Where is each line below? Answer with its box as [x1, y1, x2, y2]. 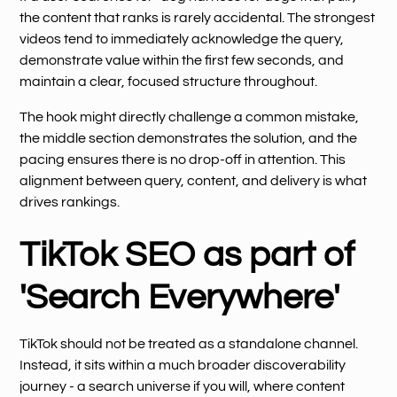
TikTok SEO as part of [19, 236, 355, 273]
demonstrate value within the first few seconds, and [19, 52, 345, 67]
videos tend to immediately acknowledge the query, [19, 31, 345, 46]
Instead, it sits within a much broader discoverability [19, 357, 346, 372]
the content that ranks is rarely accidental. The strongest [19, 10, 376, 25]
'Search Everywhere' [19, 278, 340, 315]
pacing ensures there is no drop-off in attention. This [19, 152, 346, 167]
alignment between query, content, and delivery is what [19, 173, 368, 188]
